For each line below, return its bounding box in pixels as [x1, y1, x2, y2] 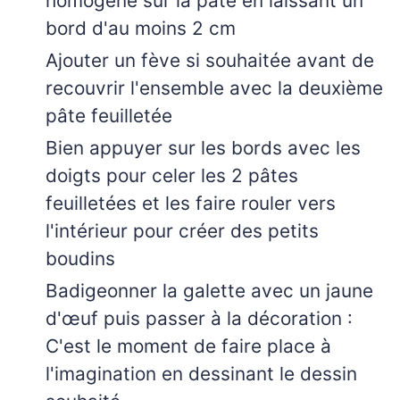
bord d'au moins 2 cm [46, 16, 236, 39]
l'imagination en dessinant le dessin [46, 362, 357, 385]
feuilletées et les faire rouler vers [46, 191, 336, 214]
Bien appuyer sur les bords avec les [46, 136, 361, 159]
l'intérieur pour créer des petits [46, 219, 319, 242]
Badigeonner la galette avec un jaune [46, 279, 373, 302]
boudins [46, 246, 115, 270]
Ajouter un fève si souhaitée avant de [46, 48, 374, 71]
